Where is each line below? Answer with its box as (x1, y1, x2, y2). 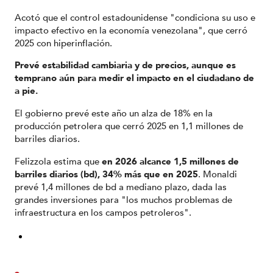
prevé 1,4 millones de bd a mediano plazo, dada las (15, 180, 227, 193)
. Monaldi (198, 168, 237, 180)
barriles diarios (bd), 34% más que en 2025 (15, 168, 198, 180)
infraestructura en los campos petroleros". (15, 206, 191, 219)
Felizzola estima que (15, 155, 102, 168)
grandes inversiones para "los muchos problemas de (15, 193, 232, 206)
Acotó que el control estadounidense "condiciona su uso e (15, 11, 255, 24)
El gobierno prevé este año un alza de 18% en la (15, 107, 213, 119)
